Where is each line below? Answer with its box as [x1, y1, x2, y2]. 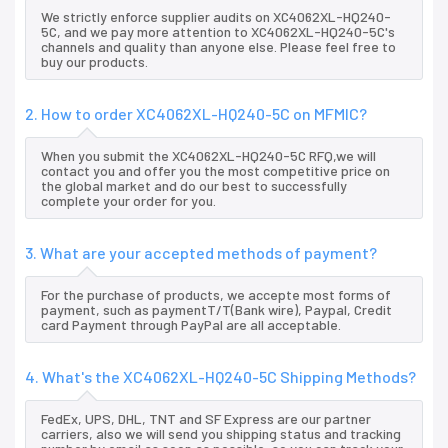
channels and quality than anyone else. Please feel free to [41, 38, 396, 56]
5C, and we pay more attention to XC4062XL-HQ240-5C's [41, 23, 395, 41]
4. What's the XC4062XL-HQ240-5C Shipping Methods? [25, 367, 416, 387]
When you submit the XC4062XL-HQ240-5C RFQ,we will [41, 147, 376, 165]
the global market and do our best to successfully [41, 177, 347, 195]
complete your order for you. [41, 192, 216, 210]
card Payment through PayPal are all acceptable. [41, 316, 341, 334]
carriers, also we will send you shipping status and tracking [41, 425, 401, 443]
